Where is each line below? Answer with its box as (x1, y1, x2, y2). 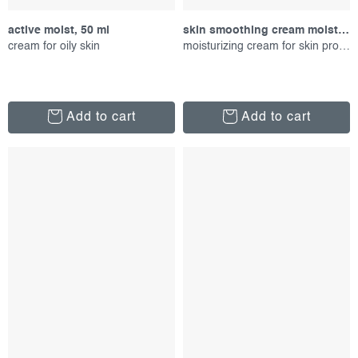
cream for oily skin (8, 40, 100, 52)
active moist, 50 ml (8, 24, 109, 36)
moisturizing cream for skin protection (339, 40, 350, 52)
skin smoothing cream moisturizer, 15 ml (338, 24, 349, 36)
